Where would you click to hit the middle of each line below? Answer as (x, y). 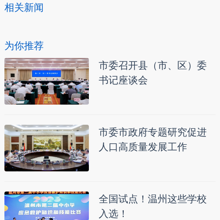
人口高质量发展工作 (143, 147)
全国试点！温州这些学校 (152, 199)
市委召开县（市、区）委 (152, 65)
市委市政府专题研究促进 (152, 132)
